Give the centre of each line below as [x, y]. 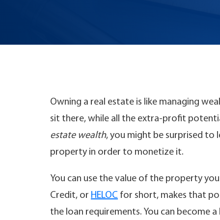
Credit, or [70, 195]
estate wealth [78, 136]
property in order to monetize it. [118, 152]
